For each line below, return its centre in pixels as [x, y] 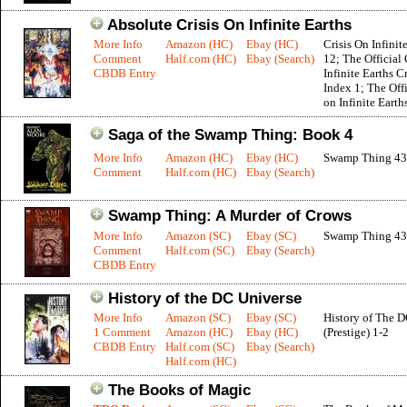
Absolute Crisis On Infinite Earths [229, 25]
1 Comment [122, 332]
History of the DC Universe [205, 298]
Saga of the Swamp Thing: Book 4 [230, 135]
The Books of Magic [179, 390]
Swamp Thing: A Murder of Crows [230, 216]
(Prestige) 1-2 [356, 332]
